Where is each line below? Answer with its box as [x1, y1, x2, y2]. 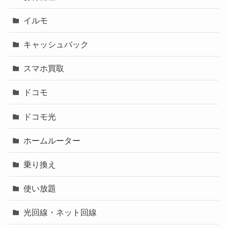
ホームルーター [23, 135, 81, 145]
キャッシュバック [23, 40, 89, 49]
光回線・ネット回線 [23, 208, 97, 217]
